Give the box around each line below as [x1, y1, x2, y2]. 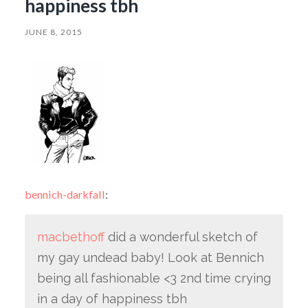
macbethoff [36, 229, 104, 244]
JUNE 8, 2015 [24, 26, 82, 37]
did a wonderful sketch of [104, 229, 258, 244]
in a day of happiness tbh [36, 291, 187, 306]
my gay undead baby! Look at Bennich [36, 250, 264, 265]
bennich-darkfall [24, 187, 105, 201]
